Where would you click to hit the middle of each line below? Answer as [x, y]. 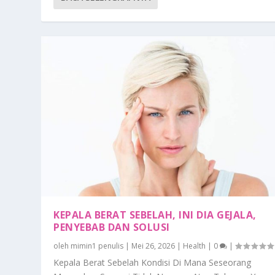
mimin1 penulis [97, 246]
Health [195, 246]
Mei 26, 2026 [153, 246]
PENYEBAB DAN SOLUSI [112, 227]
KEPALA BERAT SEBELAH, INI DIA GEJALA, [155, 215]
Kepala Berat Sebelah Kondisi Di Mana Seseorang [153, 263]
